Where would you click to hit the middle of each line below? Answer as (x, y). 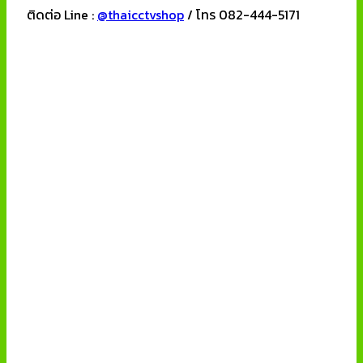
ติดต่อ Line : (62, 15)
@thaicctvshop (141, 15)
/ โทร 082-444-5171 (242, 15)
